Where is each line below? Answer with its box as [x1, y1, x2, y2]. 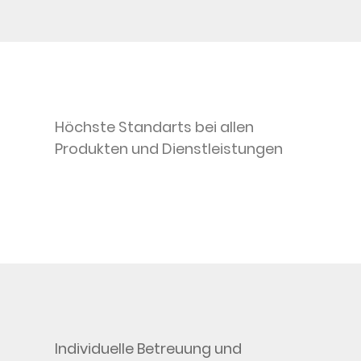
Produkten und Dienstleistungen [55, 138, 283, 159]
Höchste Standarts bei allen [55, 116, 254, 137]
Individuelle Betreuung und [55, 338, 242, 359]
